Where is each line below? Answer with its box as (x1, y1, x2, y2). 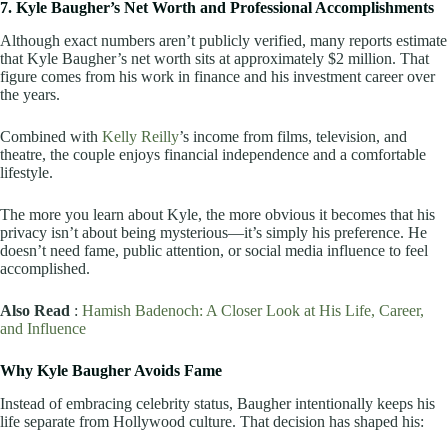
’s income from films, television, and (179, 127, 407, 145)
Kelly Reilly (102, 127, 179, 145)
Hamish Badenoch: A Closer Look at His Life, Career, (82, 301, 424, 319)
